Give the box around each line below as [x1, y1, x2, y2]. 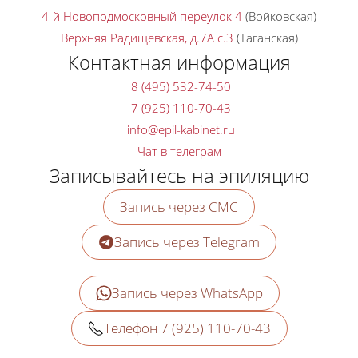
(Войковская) [245, 8, 316, 25]
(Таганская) [233, 30, 298, 46]
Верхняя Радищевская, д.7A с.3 [60, 30, 233, 46]
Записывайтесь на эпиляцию [49, 162, 309, 189]
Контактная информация [67, 49, 291, 76]
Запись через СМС [120, 197, 238, 217]
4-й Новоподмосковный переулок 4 [42, 8, 245, 25]
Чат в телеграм [137, 143, 221, 160]
